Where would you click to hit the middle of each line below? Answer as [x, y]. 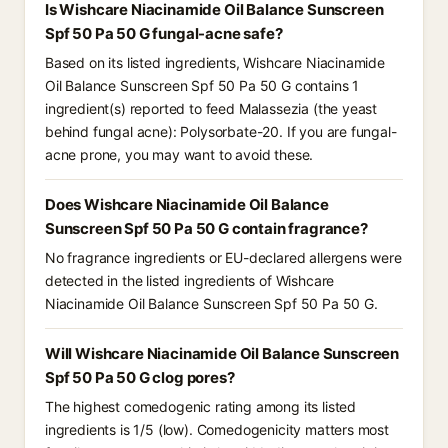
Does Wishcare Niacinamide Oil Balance [187, 204]
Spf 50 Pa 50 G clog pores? [140, 377]
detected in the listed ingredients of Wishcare [190, 280]
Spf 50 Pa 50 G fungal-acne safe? [164, 33]
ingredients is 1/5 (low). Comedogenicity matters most [217, 429]
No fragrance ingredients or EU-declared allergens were [223, 257]
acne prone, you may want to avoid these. [179, 154]
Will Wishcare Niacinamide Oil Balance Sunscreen [222, 353]
